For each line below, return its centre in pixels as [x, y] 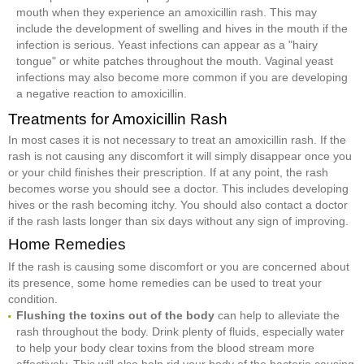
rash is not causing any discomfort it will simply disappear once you [180, 156]
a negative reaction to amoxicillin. [102, 94]
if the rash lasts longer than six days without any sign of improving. [178, 221]
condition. [33, 299]
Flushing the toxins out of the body [117, 316]
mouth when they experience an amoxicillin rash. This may [167, 13]
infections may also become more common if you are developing [182, 78]
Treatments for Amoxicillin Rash [118, 119]
